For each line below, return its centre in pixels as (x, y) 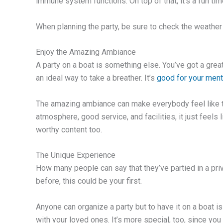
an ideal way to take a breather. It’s (96, 78)
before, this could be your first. (89, 181)
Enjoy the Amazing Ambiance (86, 52)
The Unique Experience (76, 155)
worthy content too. (69, 129)
